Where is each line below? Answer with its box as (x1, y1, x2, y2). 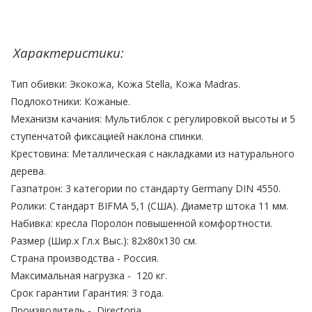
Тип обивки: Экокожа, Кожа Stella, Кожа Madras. (10, 77, 240, 91)
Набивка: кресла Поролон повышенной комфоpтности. (10, 217, 272, 231)
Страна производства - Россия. (10, 251, 159, 265)
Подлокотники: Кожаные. (10, 95, 130, 109)
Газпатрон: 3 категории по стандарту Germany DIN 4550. (10, 182, 281, 196)
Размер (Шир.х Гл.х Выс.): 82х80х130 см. (10, 234, 197, 248)
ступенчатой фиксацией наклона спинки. (10, 130, 203, 143)
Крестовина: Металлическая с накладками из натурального (10, 147, 295, 161)
